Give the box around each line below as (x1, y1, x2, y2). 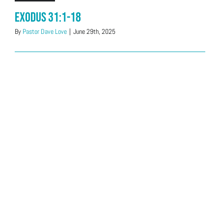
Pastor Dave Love (23, 27, 67, 36)
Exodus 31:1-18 (15, 10, 81, 26)
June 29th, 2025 (73, 27, 115, 36)
